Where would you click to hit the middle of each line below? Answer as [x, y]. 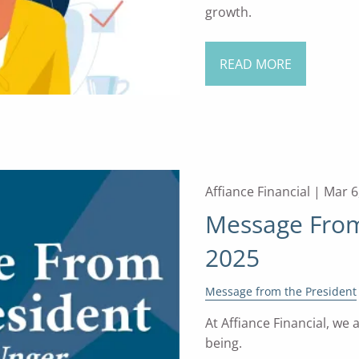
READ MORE [255, 64]
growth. [228, 12]
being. [223, 343]
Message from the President [280, 292]
